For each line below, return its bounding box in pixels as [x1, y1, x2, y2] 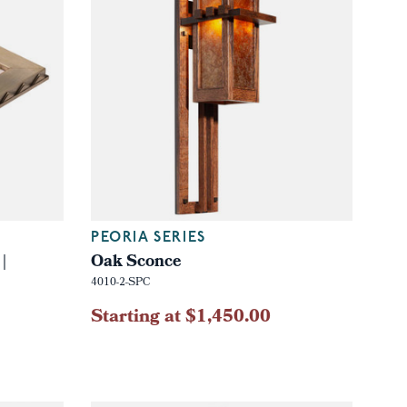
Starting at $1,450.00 [90, 302, 271, 333]
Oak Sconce [90, 248, 182, 277]
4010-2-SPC [90, 273, 150, 293]
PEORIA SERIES [90, 230, 206, 245]
